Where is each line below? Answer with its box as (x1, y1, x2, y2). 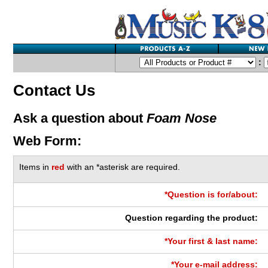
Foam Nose (147, 110, 217, 126)
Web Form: (13, 133, 81, 148)
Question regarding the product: (125, 213, 258, 223)
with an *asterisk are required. (65, 162, 181, 172)
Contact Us (13, 81, 95, 99)
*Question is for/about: (165, 190, 258, 199)
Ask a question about (13, 110, 147, 126)
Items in (19, 162, 52, 172)
